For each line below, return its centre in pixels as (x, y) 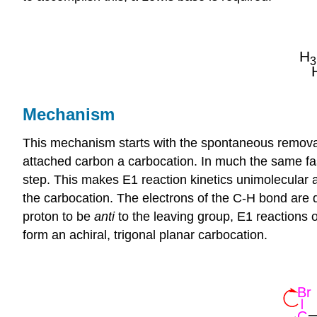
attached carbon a (75, 161)
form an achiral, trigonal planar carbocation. (145, 235)
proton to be (58, 216)
